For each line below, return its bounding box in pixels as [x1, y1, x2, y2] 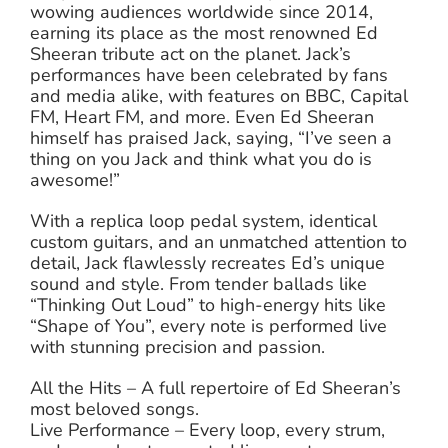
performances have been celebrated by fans [30, 62, 388, 87]
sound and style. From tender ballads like [30, 271, 367, 296]
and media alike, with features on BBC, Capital [30, 83, 408, 108]
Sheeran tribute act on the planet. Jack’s [30, 41, 351, 66]
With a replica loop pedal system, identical [30, 208, 378, 233]
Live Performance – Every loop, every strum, [30, 417, 385, 442]
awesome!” [30, 167, 120, 192]
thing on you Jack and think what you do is [30, 146, 372, 171]
